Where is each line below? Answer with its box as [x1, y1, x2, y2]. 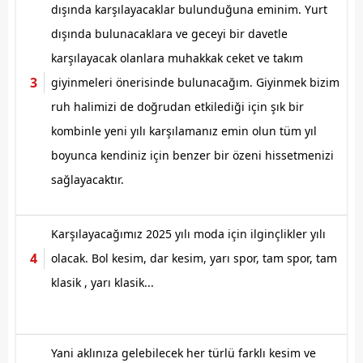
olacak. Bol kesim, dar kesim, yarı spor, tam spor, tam [51, 250, 337, 266]
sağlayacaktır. [51, 171, 124, 187]
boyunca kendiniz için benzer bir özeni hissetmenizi [51, 147, 334, 163]
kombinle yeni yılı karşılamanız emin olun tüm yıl [51, 122, 317, 139]
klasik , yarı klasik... [51, 274, 154, 290]
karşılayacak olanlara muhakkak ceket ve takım [51, 49, 303, 66]
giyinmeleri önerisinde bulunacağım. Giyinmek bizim [51, 74, 340, 90]
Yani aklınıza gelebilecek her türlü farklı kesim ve [51, 344, 316, 361]
